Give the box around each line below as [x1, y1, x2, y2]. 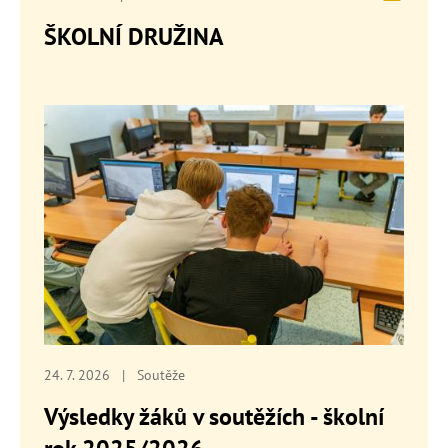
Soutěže [137, 364, 185, 384]
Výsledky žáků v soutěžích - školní [44, 401, 384, 433]
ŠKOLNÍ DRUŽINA [44, 21, 224, 53]
